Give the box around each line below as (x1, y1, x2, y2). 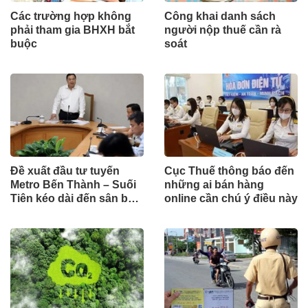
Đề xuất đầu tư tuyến (10, 164, 120, 177)
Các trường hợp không (10, 10, 131, 22)
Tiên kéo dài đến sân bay (10, 192, 140, 204)
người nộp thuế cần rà (164, 23, 281, 36)
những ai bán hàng (164, 178, 264, 190)
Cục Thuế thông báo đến (164, 164, 294, 177)
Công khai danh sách (164, 10, 276, 22)
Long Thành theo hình (10, 206, 126, 218)
